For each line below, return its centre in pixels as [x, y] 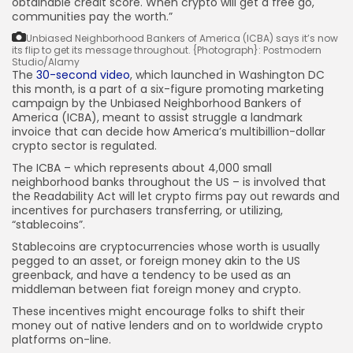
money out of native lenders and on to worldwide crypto [167, 325]
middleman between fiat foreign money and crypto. [156, 289]
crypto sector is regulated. [84, 146]
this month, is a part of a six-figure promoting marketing [168, 89]
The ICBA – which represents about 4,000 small [142, 168]
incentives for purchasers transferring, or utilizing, [147, 210]
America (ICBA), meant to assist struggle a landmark [157, 117]
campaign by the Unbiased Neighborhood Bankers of [157, 103]
